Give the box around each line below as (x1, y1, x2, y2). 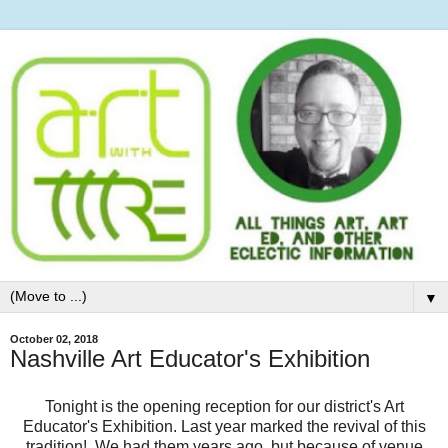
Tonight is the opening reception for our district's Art (44, 397, 404, 415)
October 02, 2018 (10, 332, 98, 345)
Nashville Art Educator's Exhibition (10, 344, 370, 372)
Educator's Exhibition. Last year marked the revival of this (22, 417, 426, 435)
